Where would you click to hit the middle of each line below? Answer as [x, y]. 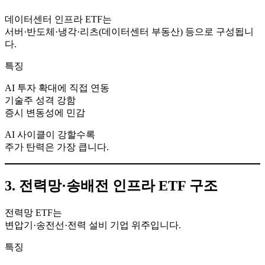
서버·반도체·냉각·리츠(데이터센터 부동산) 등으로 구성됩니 [129, 32]
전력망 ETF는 [33, 213]
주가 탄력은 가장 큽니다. [57, 147]
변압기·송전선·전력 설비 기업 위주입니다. [93, 225]
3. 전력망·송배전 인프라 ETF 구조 [111, 186]
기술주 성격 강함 [40, 101]
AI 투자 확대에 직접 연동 [57, 88]
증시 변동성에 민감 [45, 113]
